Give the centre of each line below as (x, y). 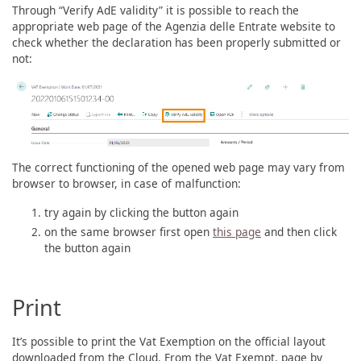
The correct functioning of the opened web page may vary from (178, 167)
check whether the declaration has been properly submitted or (176, 43)
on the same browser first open (129, 231)
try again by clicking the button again (141, 212)
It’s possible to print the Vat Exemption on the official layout (169, 341)
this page (237, 231)
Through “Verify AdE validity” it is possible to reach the (156, 10)
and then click (299, 231)
